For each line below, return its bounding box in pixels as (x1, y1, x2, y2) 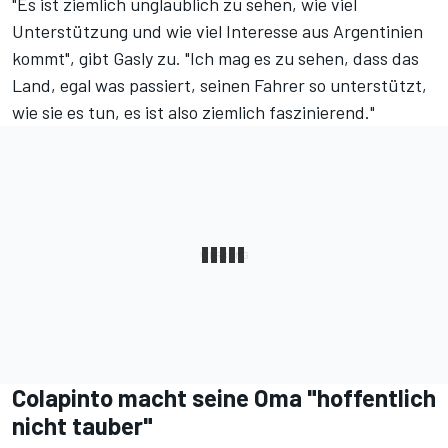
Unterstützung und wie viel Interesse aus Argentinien (12, 20, 423, 43)
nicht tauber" (12, 411, 153, 441)
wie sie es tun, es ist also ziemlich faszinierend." (12, 101, 375, 124)
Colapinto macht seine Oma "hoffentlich (12, 383, 436, 413)
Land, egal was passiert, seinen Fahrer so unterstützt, (12, 74, 427, 97)
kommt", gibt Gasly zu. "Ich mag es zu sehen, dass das (12, 47, 419, 70)
